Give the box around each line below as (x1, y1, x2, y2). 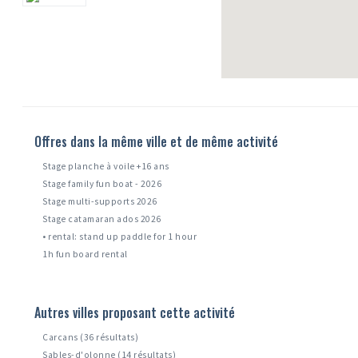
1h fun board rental (42, 249, 128, 261)
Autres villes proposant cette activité (34, 303, 236, 323)
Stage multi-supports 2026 (42, 196, 157, 208)
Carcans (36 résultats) (42, 332, 139, 344)
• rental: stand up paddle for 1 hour (42, 231, 197, 243)
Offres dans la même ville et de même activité (34, 132, 279, 152)
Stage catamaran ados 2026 (42, 213, 161, 225)
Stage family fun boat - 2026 (42, 178, 162, 190)
